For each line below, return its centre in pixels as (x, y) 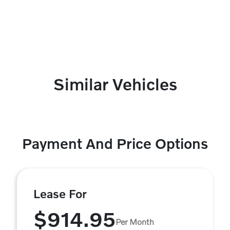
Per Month (135, 221)
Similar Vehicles (115, 84)
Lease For (60, 194)
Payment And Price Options (115, 143)
